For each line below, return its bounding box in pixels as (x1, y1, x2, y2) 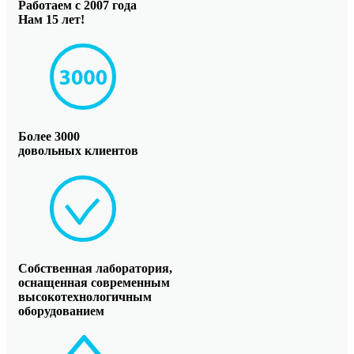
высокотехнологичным (18, 289, 152, 303)
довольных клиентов (18, 144, 138, 158)
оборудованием (18, 303, 104, 318)
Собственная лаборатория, (18, 261, 172, 275)
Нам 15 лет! (18, 12, 85, 26)
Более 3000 (18, 130, 80, 144)
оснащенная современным (18, 275, 170, 289)
